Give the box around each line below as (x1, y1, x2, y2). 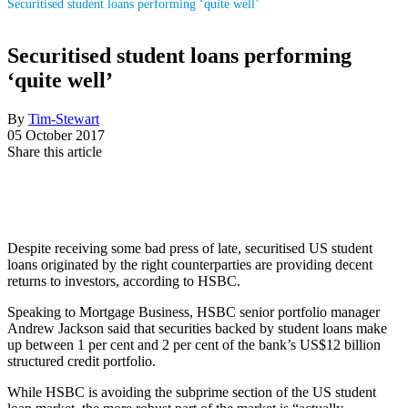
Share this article (7, 143, 102, 159)
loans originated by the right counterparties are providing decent (7, 256, 372, 272)
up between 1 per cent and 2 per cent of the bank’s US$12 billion (7, 336, 381, 352)
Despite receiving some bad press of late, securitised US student (7, 240, 372, 256)
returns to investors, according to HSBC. (7, 272, 240, 289)
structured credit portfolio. (7, 352, 156, 369)
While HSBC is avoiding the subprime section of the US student (7, 383, 376, 400)
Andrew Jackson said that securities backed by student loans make (7, 320, 387, 336)
